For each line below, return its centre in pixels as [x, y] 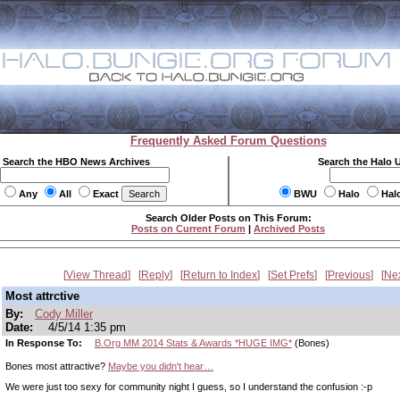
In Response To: [45, 343]
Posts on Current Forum [188, 229]
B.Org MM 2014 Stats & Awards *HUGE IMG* [193, 343]
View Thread [97, 275]
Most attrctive [42, 296]
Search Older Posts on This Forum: [228, 218]
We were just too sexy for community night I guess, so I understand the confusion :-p [189, 386]
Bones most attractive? [57, 366]
